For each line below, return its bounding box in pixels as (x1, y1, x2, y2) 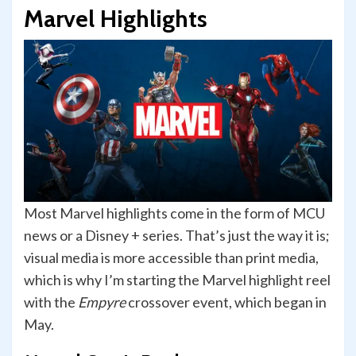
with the (24, 293, 78, 311)
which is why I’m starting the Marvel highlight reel (24, 271, 331, 289)
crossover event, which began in (126, 293, 327, 311)
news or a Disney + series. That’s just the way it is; (24, 226, 330, 245)
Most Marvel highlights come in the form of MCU (24, 204, 325, 222)
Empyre (78, 293, 126, 311)
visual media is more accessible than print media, (24, 249, 319, 267)
